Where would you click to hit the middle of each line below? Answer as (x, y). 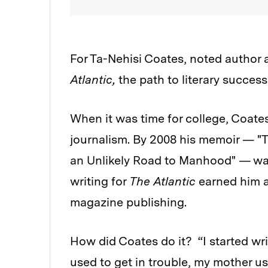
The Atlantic (164, 182)
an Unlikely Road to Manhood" (154, 161)
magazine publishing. (128, 202)
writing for (100, 182)
